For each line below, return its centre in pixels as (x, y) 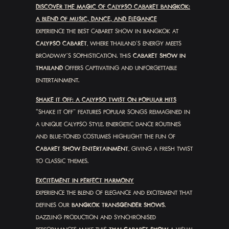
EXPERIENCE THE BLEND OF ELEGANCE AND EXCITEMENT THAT (114, 193)
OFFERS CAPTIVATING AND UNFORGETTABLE (121, 68)
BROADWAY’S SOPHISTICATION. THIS (84, 56)
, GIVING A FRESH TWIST (161, 149)
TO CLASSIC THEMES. (62, 162)
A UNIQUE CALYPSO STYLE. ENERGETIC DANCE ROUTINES (108, 125)
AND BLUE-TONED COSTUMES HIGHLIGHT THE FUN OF (106, 137)
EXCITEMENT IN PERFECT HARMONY (85, 181)
